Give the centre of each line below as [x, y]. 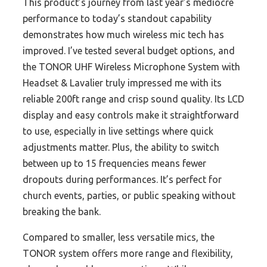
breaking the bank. [62, 212]
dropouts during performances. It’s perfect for [122, 180]
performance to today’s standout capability [117, 19]
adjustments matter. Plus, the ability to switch [121, 148]
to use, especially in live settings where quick [118, 131]
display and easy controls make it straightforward [131, 115]
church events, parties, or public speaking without [129, 196]
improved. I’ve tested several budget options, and [129, 51]
